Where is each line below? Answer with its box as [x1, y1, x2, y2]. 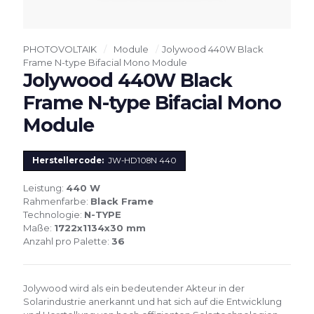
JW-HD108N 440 [106, 155, 177, 165]
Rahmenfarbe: [23, 195, 90, 207]
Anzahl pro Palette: [23, 235, 111, 247]
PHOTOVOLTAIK [23, 43, 97, 55]
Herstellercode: [32, 155, 106, 165]
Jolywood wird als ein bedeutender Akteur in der [23, 282, 245, 294]
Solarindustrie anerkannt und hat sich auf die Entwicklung [23, 295, 282, 307]
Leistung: [23, 182, 66, 193]
